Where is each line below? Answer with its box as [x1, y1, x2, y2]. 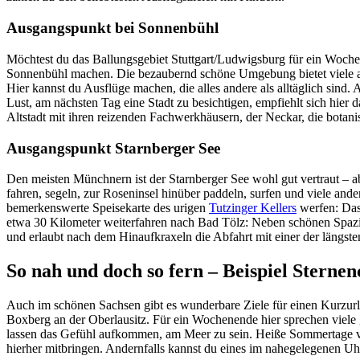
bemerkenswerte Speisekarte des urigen [6, 201, 209, 215]
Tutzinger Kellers [209, 201, 297, 215]
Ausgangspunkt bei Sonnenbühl [6, 19, 219, 37]
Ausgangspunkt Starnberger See [6, 139, 220, 157]
